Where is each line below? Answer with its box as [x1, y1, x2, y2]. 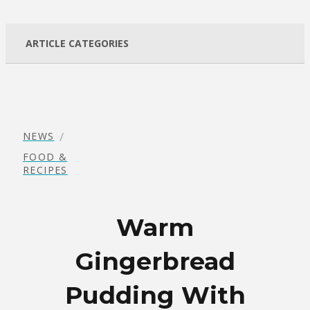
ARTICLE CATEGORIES [26, 36, 129, 50]
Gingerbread [75, 246, 235, 276]
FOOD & [22, 150, 68, 164]
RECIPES [22, 163, 68, 177]
